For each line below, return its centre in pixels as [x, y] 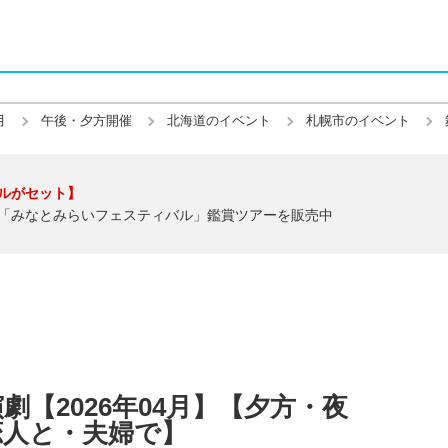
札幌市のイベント [358, 120]
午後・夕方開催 [86, 120]
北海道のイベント [219, 120]
